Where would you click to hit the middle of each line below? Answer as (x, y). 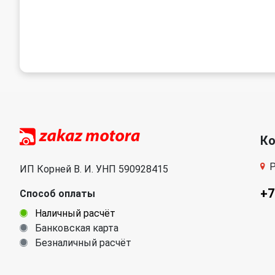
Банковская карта (76, 228)
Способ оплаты (57, 194)
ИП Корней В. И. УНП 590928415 (94, 169)
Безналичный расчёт (82, 243)
